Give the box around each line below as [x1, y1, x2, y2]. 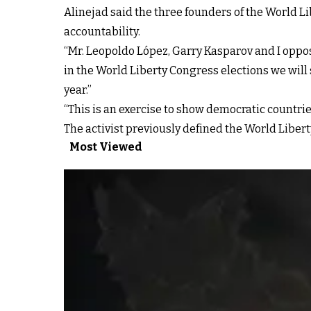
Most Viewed [69, 140, 142, 153]
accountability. [64, 24, 140, 38]
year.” [64, 83, 92, 96]
